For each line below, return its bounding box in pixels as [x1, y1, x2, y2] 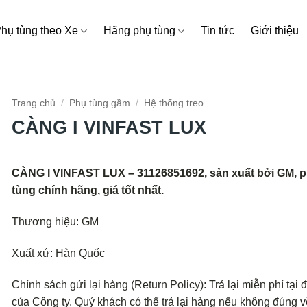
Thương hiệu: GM [11, 216, 99, 228]
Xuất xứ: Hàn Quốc [11, 247, 105, 259]
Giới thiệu [251, 25, 299, 36]
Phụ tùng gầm [69, 98, 130, 108]
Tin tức [201, 25, 235, 36]
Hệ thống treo [143, 98, 204, 108]
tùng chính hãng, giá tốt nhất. [11, 184, 164, 197]
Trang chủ [11, 98, 56, 108]
